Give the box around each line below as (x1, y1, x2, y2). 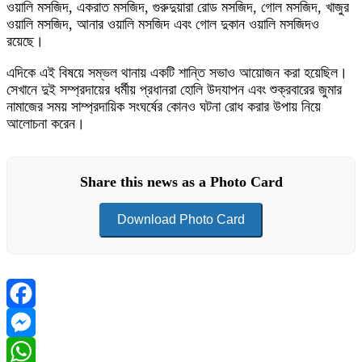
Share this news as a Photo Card (79, 174, 283, 191)
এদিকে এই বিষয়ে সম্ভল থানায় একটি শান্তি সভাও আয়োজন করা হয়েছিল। (6, 65, 347, 82)
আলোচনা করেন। (6, 116, 85, 133)
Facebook (6, 314, 63, 330)
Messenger (6, 343, 69, 360)
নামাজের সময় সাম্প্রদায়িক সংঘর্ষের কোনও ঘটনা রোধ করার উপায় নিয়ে (6, 99, 321, 116)
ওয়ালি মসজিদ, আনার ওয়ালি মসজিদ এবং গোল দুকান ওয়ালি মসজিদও (6, 16, 319, 33)
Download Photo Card (117, 213, 245, 227)
